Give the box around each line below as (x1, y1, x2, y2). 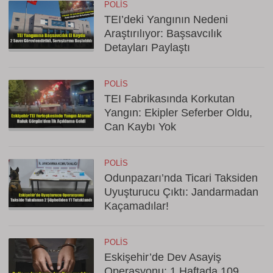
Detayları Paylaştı (104, 41, 190, 54)
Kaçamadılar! (104, 200, 169, 212)
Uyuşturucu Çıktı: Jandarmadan (104, 186, 258, 198)
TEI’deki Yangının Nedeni (104, 13, 228, 26)
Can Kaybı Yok (104, 121, 176, 133)
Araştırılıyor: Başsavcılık (104, 27, 222, 40)
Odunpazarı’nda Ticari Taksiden (104, 172, 258, 184)
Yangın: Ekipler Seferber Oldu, (104, 107, 252, 119)
